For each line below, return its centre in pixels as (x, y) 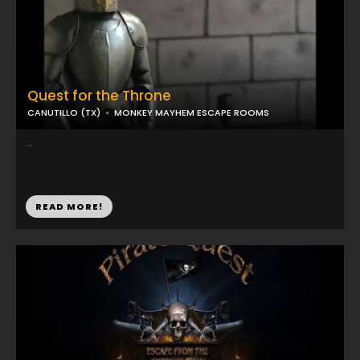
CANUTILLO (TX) (64, 112)
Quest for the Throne (99, 96)
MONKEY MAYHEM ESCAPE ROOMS (192, 112)
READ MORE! (69, 207)
